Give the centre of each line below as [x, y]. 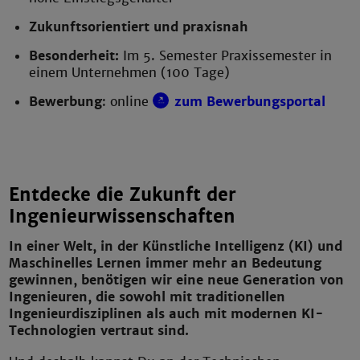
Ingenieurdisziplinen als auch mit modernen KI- [167, 313]
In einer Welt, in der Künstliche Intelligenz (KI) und [176, 246]
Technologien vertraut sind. [99, 330]
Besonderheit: [76, 55]
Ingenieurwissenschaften [123, 217]
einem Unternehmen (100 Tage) [130, 72]
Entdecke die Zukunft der [123, 195]
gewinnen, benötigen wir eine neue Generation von [177, 280]
